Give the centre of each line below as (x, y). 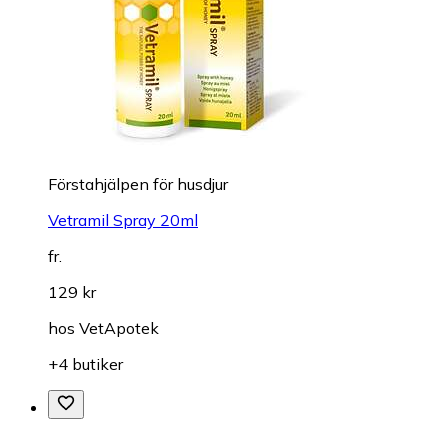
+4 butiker (85, 363)
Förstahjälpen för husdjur (138, 183)
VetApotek (119, 327)
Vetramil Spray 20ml (123, 219)
